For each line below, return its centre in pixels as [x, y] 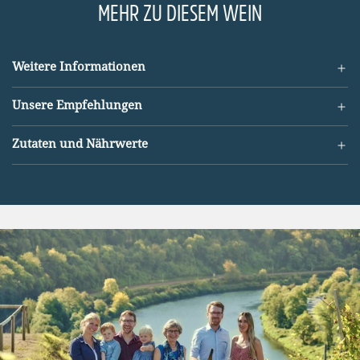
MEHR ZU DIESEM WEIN [180, 15]
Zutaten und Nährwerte [80, 145]
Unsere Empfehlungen [77, 106]
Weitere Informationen [79, 67]
